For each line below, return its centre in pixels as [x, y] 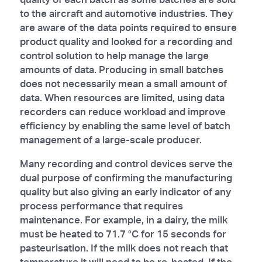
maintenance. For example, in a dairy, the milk [123, 219]
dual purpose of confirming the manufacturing [126, 177]
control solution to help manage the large [114, 55]
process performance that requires [101, 205]
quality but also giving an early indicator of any [125, 191]
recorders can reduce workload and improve [123, 111]
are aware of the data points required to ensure [128, 27]
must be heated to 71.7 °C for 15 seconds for [123, 233]
